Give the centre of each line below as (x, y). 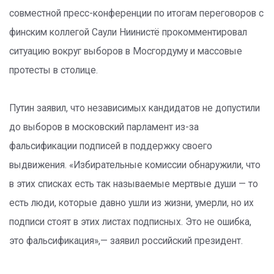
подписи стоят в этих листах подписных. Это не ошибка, (130, 222)
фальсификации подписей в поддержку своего (111, 146)
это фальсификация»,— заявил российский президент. (126, 241)
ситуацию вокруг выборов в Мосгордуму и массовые (126, 51)
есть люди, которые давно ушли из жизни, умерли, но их (131, 203)
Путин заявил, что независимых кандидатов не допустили (135, 108)
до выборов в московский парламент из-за (104, 127)
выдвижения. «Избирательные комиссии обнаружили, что (135, 165)
